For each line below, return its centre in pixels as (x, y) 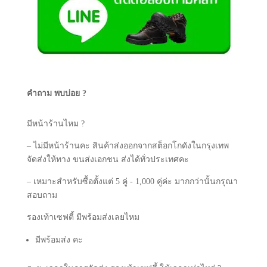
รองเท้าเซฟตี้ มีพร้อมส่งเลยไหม (83, 217)
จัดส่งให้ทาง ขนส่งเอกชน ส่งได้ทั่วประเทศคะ (108, 159)
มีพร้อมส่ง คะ (59, 240)
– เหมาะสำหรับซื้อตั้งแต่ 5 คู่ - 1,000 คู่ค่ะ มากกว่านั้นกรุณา (132, 181)
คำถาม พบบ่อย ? (56, 93)
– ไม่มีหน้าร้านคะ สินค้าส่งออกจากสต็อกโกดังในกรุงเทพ (128, 145)
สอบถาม (42, 195)
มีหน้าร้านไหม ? (55, 123)
